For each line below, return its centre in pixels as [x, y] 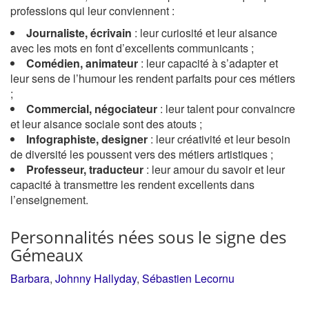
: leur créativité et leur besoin [219, 139]
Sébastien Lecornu [188, 278]
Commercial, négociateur [92, 109]
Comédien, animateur [82, 63]
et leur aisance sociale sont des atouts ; [106, 124]
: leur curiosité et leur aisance [205, 33]
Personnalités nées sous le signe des [148, 237]
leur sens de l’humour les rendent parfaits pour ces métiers [153, 78]
